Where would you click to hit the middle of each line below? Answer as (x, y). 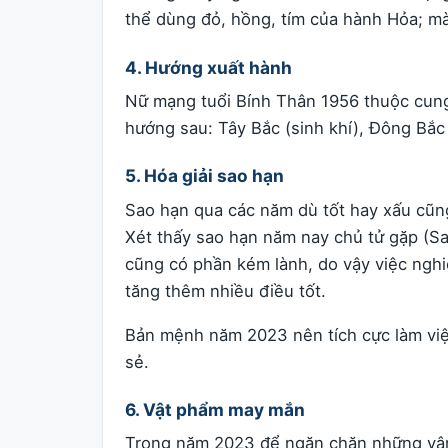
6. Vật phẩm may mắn (215, 409)
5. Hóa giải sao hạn (204, 176)
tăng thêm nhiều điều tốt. (225, 290)
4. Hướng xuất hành (208, 67)
